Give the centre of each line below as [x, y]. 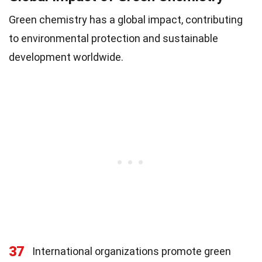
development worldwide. [66, 57]
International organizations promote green [132, 251]
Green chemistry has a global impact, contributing [126, 20]
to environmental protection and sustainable [113, 39]
